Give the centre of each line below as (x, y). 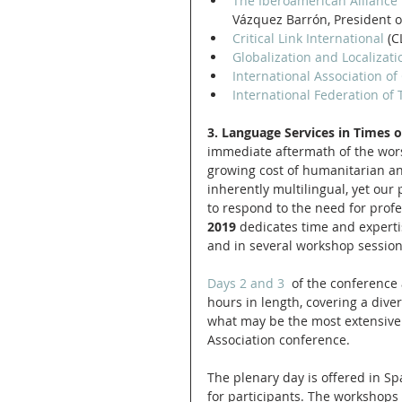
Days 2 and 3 (246, 283)
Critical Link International (308, 38)
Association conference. (280, 339)
